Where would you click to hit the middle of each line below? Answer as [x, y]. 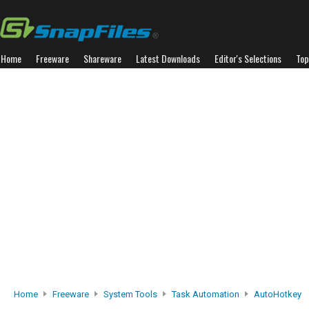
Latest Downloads [168, 58]
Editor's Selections [248, 58]
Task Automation [206, 294]
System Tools [130, 294]
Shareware [102, 58]
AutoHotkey [278, 294]
